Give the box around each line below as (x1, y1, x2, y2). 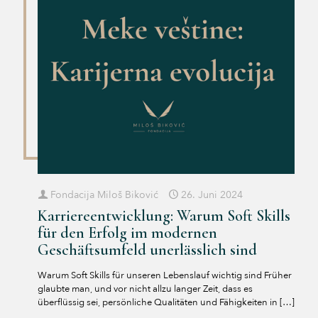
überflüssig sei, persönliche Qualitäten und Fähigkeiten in (38, 295, 278, 309)
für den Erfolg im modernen (38, 223, 217, 242)
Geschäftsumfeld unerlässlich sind (38, 240, 257, 259)
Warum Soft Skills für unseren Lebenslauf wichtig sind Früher (38, 268, 292, 282)
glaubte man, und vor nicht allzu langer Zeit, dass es (38, 282, 253, 295)
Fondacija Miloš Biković (50, 187, 158, 202)
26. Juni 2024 (181, 187, 243, 202)
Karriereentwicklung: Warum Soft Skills (38, 206, 290, 225)
